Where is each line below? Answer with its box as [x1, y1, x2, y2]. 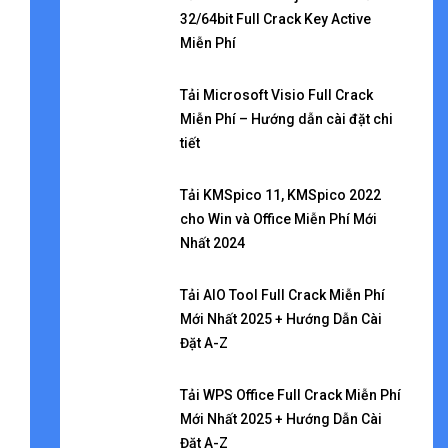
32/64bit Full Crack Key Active [179, 11, 371, 27]
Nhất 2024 [179, 235, 245, 251]
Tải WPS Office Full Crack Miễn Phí [179, 387, 401, 403]
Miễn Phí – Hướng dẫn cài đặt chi [179, 111, 393, 127]
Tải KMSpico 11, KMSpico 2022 [179, 187, 381, 203]
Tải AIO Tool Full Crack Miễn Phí [179, 287, 385, 303]
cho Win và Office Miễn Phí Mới [179, 211, 377, 227]
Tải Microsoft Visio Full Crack [179, 87, 373, 103]
